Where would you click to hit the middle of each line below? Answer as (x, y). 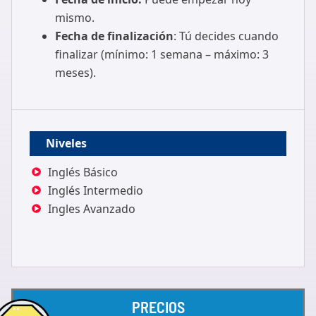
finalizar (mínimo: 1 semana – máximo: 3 (162, 54)
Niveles (66, 143)
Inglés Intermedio (95, 190)
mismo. (74, 18)
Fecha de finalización (114, 36)
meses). (75, 73)
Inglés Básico (83, 172)
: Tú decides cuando (226, 36)
